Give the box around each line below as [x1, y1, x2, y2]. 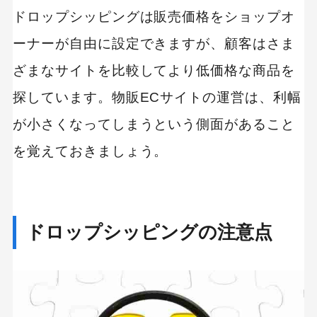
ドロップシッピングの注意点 [26, 221, 272, 243]
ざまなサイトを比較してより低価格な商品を [12, 63, 296, 79]
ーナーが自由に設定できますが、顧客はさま [12, 36, 296, 52]
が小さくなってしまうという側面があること [12, 117, 296, 132]
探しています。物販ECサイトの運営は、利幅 [12, 90, 301, 105]
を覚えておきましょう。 [12, 144, 168, 159]
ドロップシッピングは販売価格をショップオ [12, 9, 296, 25]
